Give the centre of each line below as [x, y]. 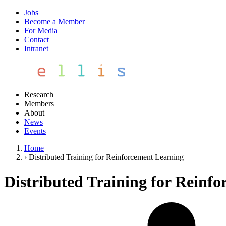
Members [39, 104]
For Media [41, 31]
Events [35, 131]
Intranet [36, 49]
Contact [37, 40]
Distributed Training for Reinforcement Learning [106, 157]
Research [39, 95]
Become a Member [54, 21]
